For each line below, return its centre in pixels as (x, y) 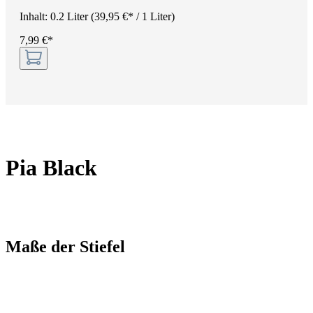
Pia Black (51, 167)
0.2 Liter (71, 17)
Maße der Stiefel (67, 247)
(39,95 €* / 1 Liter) (133, 17)
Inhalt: (35, 17)
